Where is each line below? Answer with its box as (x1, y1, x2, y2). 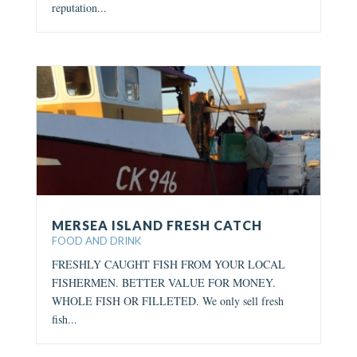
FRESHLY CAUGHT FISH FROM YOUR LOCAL (51, 257, 285, 273)
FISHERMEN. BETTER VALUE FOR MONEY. (51, 275, 276, 291)
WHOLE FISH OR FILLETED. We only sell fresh (51, 293, 284, 309)
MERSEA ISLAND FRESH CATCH (51, 218, 262, 233)
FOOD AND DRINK (51, 234, 141, 248)
